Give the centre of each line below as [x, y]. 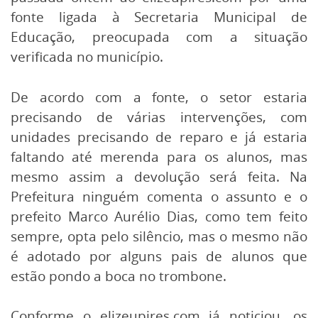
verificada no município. [87, 56]
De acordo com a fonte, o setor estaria [159, 97]
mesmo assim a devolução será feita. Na [159, 176]
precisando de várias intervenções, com [159, 117]
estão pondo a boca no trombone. [119, 276]
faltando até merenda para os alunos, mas [159, 157]
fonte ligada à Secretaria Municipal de [159, 17]
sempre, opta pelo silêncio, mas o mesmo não [159, 236]
